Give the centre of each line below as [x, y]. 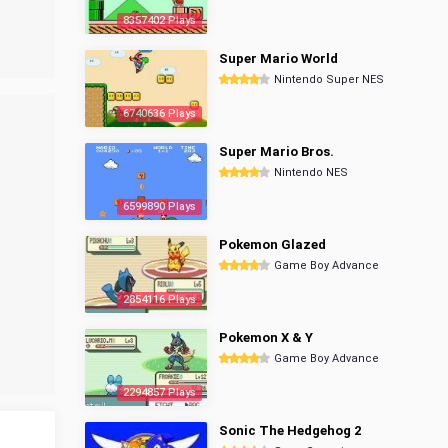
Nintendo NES [311, 172]
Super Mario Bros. [276, 151]
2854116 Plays [159, 299]
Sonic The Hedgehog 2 [290, 430]
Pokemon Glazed [272, 244]
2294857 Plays [159, 392]
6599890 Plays [159, 206]
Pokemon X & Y [266, 337]
